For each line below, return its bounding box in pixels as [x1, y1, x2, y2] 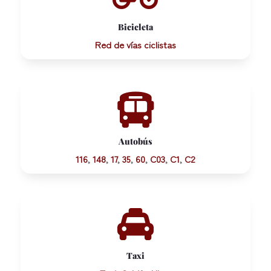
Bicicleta [117, 21, 153, 33]
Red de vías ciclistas [94, 38, 176, 51]
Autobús [118, 135, 152, 148]
